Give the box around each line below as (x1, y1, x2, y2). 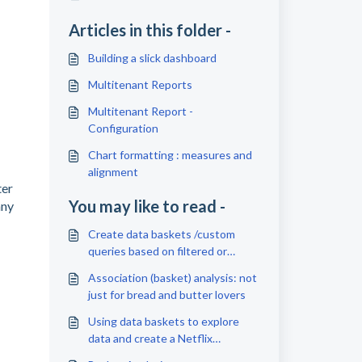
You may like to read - (68, 196, 225, 216)
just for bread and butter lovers (87, 288, 246, 301)
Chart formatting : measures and (87, 148, 252, 162)
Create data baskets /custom (87, 227, 235, 241)
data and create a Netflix (87, 331, 213, 345)
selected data (87, 261, 158, 275)
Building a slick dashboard (87, 51, 217, 65)
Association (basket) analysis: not (87, 271, 257, 284)
